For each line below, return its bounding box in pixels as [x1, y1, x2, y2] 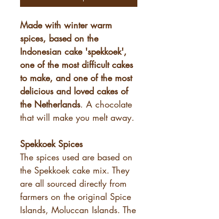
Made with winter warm [20, 19, 112, 31]
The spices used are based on [20, 151, 132, 163]
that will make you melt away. [20, 111, 134, 123]
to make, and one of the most [20, 71, 132, 84]
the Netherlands [20, 98, 80, 110]
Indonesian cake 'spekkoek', [20, 45, 127, 57]
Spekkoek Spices [20, 137, 83, 150]
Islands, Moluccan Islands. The [20, 203, 136, 216]
